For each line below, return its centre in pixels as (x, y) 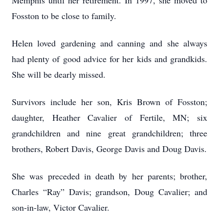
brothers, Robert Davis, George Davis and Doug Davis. (109, 149)
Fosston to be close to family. (64, 16)
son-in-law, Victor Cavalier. (61, 207)
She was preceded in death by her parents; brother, (109, 176)
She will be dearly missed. (59, 74)
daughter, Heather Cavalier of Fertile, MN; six (109, 117)
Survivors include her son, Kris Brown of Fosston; (109, 102)
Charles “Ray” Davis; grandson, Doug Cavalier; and (109, 192)
